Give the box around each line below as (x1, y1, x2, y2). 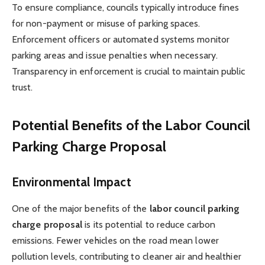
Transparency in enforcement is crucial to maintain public (12, 66, 245, 77)
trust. (12, 82, 33, 93)
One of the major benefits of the (12, 202, 150, 214)
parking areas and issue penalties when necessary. (12, 50, 218, 62)
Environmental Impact (12, 174, 131, 190)
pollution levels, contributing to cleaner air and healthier (12, 250, 241, 262)
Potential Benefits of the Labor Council (12, 116, 251, 134)
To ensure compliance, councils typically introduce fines (12, 2, 240, 14)
